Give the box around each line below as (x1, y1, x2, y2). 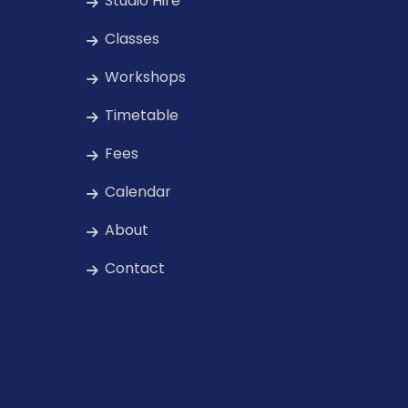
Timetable (105, 105, 179, 127)
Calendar (105, 181, 172, 203)
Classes (105, 28, 160, 50)
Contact (105, 258, 166, 280)
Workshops (105, 66, 187, 88)
